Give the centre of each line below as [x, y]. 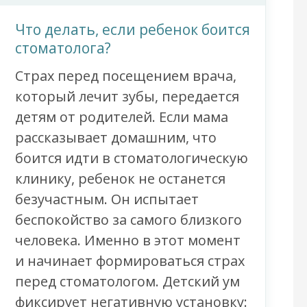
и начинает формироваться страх [130, 261]
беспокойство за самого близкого [128, 220]
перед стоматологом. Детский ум [127, 282]
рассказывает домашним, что [115, 138]
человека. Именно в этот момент [127, 241]
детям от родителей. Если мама [121, 117]
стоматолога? [63, 48]
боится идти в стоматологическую [131, 158]
